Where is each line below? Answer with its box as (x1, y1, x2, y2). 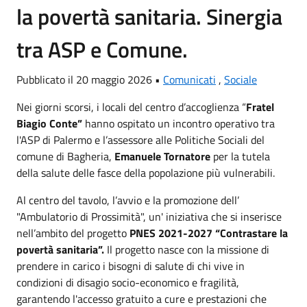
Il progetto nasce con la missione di (104, 241, 269, 258)
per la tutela (213, 147, 270, 164)
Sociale (224, 71, 257, 88)
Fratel (246, 98, 274, 115)
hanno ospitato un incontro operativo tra (82, 114, 275, 132)
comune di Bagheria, (16, 147, 112, 164)
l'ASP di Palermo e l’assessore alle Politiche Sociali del (16, 131, 265, 148)
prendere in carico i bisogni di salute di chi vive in (16, 257, 245, 274)
